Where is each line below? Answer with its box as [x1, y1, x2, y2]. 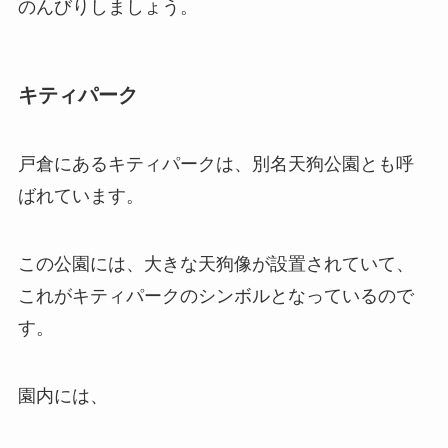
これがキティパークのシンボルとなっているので [17, 285, 414, 306]
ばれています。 [17, 186, 144, 207]
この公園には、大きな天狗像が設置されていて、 [17, 253, 414, 274]
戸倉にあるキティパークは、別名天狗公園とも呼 [17, 154, 414, 175]
